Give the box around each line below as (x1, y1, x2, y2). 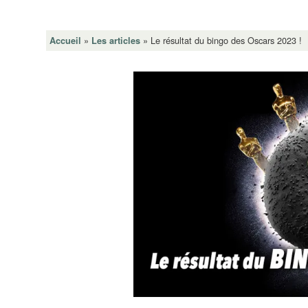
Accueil (49, 34, 82, 47)
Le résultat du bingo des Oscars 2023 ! (151, 33, 302, 47)
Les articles (91, 34, 141, 47)
